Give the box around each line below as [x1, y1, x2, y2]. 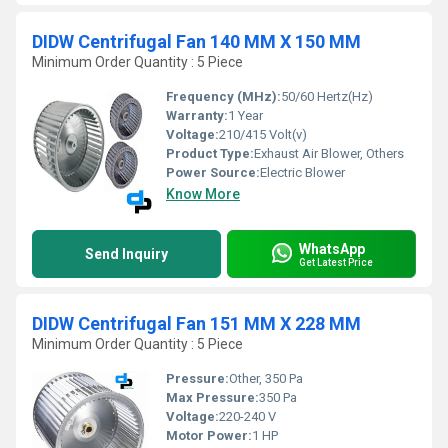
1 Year [228, 108, 263, 123]
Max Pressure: [166, 390, 259, 405]
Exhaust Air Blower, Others [254, 146, 404, 161]
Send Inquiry [85, 246, 168, 262]
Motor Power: [166, 428, 252, 443]
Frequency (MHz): [166, 89, 281, 104]
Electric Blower [260, 165, 345, 180]
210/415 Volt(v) [219, 127, 307, 142]
